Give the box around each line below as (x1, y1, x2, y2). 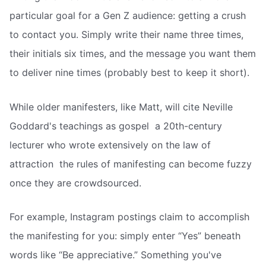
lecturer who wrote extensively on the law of (9, 138, 211, 151)
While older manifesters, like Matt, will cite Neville (9, 100, 233, 113)
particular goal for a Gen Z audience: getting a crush (9, 9, 246, 22)
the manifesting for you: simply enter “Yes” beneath (9, 230, 240, 242)
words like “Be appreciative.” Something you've (9, 249, 221, 261)
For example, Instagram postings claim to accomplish (9, 211, 249, 223)
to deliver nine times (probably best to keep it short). (9, 66, 249, 79)
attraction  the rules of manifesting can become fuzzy (9, 157, 252, 170)
